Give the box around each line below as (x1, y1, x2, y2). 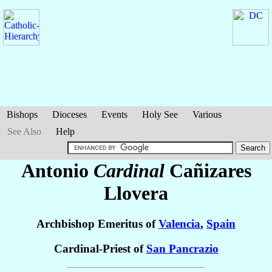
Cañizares (169, 160, 251, 182)
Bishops (7, 109, 38, 120)
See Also (7, 126, 41, 137)
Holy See (142, 109, 178, 120)
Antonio (21, 160, 93, 182)
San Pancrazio (146, 242, 219, 256)
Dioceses (52, 109, 87, 120)
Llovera (104, 182, 168, 204)
